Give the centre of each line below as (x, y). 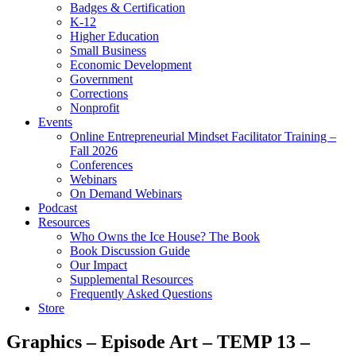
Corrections (99, 93)
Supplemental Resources (132, 279)
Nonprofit (95, 108)
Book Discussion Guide (130, 251)
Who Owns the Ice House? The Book (165, 236)
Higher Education (114, 36)
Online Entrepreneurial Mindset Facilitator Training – (203, 136)
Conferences (101, 165)
